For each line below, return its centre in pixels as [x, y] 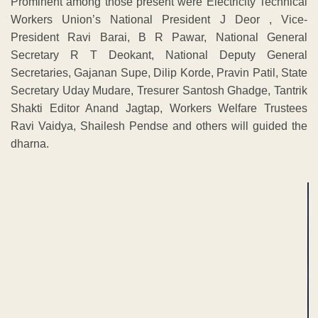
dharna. [30, 144]
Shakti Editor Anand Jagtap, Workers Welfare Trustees [159, 109]
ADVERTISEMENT [159, 170]
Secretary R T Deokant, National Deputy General [159, 55]
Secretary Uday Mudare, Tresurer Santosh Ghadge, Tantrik [159, 91]
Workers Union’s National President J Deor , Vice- [159, 20]
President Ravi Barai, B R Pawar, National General [159, 38]
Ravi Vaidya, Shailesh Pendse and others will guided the [159, 126]
